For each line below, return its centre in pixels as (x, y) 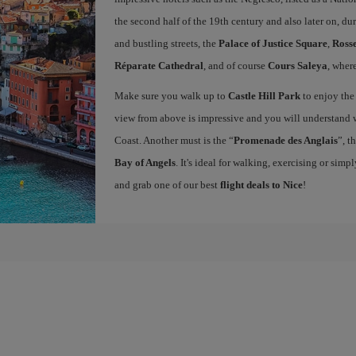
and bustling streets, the (166, 43)
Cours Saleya (297, 66)
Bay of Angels (145, 163)
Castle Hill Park (264, 96)
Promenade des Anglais (285, 140)
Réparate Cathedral (159, 66)
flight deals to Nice (261, 185)
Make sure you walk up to (171, 96)
